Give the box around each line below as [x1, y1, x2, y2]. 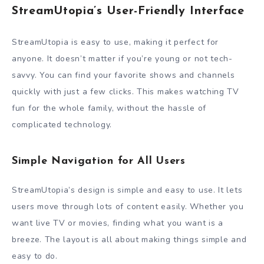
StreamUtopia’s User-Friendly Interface [12, 5, 245, 17]
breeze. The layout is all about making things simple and [12, 234, 247, 246]
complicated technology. [12, 119, 113, 131]
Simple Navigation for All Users [12, 156, 186, 167]
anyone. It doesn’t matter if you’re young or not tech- [12, 53, 233, 65]
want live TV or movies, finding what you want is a [12, 217, 224, 229]
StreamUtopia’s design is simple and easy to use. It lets [12, 184, 243, 196]
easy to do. [12, 250, 58, 262]
